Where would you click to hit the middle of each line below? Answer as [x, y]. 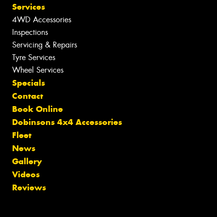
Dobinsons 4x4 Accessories [67, 122]
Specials [29, 83]
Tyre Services [34, 58]
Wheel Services [38, 70]
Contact [28, 96]
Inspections [30, 32]
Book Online [38, 109]
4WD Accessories [42, 20]
